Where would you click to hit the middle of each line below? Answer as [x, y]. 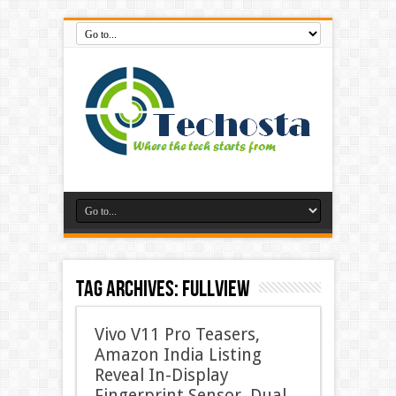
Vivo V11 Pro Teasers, [177, 335]
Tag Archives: [129, 289]
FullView [216, 289]
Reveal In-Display [161, 375]
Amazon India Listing [178, 355]
